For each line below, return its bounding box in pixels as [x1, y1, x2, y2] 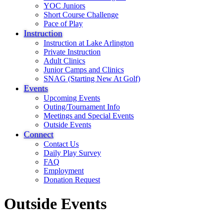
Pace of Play [44, 19, 83, 28]
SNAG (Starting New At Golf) [44, 74, 140, 83]
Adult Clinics [44, 56, 85, 65]
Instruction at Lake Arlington [44, 39, 134, 47]
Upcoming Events [44, 94, 100, 102]
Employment [44, 166, 84, 175]
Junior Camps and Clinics [44, 65, 124, 74]
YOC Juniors [44, 1, 85, 10]
